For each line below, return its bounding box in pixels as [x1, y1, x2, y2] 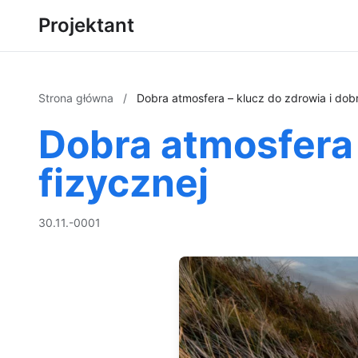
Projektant [38, 14, 134, 37]
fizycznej [38, 159, 209, 206]
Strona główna [38, 91, 117, 105]
